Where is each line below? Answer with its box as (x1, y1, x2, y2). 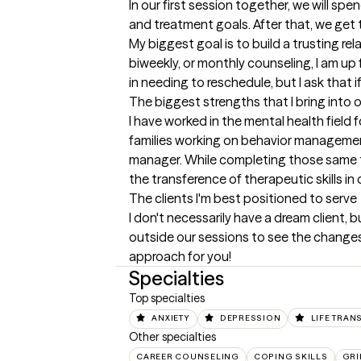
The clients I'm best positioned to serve (129, 190, 357, 206)
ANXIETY (151, 313, 190, 323)
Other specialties (129, 330, 216, 345)
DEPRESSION (219, 313, 281, 323)
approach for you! (129, 248, 231, 264)
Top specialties (129, 291, 205, 305)
